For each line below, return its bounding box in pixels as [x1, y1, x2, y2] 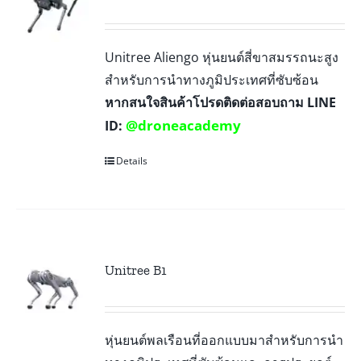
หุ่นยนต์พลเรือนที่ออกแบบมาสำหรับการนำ [105, 330, 344, 349]
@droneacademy [126, 115, 242, 135]
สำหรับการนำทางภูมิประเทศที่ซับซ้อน [105, 70, 319, 89]
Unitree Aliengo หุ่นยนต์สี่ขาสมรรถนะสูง [105, 48, 339, 66]
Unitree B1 [105, 261, 168, 278]
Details [116, 153, 148, 168]
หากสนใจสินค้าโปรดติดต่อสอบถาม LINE [105, 93, 337, 111]
